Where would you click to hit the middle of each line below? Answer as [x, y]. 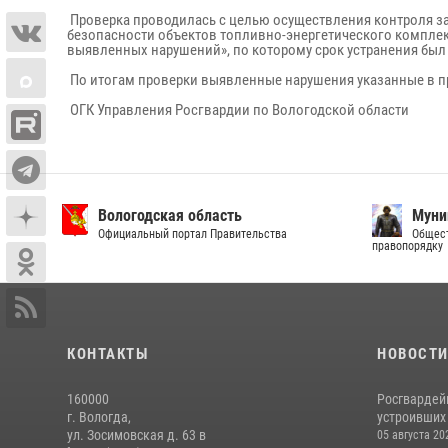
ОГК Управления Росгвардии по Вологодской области [238, 110]
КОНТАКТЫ [107, 354]
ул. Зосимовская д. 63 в [136, 435]
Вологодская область [170, 215]
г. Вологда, [99, 417]
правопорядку [407, 246]
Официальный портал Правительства [193, 234]
